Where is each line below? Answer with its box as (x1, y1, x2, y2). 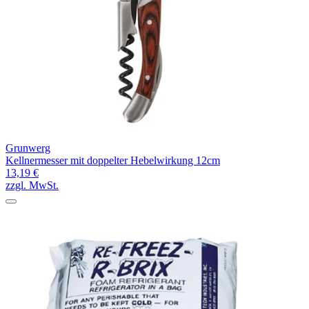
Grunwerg (6, 142, 50, 154)
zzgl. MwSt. (6, 179, 59, 192)
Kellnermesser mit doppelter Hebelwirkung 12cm (6, 154, 220, 167)
